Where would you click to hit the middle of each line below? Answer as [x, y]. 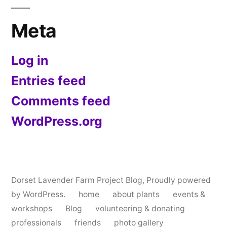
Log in [30, 61]
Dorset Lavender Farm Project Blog [77, 180]
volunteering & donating [140, 209]
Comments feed [61, 101]
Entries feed [49, 81]
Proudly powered [179, 180]
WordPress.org [57, 121]
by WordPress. [39, 195]
